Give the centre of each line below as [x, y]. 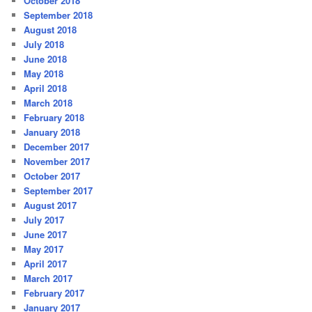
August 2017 [50, 205]
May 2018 [44, 73]
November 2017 [57, 161]
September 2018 [58, 15]
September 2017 [58, 190]
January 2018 [52, 132]
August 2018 [50, 29]
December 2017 [57, 146]
